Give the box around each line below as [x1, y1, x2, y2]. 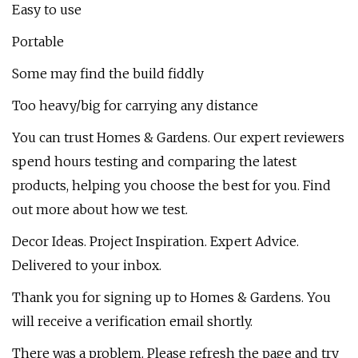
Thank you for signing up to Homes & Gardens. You [12, 289, 331, 305]
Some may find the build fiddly [12, 66, 204, 82]
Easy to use [12, 2, 82, 18]
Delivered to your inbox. [12, 257, 161, 273]
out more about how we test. [12, 201, 188, 217]
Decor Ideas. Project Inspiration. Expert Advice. [12, 233, 299, 249]
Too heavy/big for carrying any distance [12, 97, 258, 113]
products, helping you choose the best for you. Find [12, 177, 331, 193]
